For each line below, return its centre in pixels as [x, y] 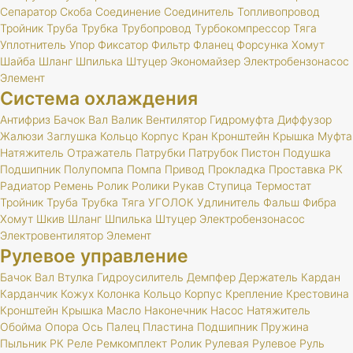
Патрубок [213, 152]
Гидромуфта [242, 119]
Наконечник [176, 310]
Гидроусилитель [140, 277]
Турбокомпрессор [242, 28]
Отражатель [100, 152]
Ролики [150, 186]
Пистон [260, 152]
